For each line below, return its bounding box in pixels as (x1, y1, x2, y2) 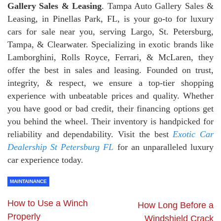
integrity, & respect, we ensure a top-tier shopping (7, 78, 214, 88)
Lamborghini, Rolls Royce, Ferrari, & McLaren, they (7, 52, 214, 63)
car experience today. (7, 155, 83, 165)
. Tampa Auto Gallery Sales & (102, 1, 214, 11)
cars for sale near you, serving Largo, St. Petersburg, (7, 27, 214, 37)
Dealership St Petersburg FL (7, 142, 114, 152)
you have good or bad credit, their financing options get (7, 104, 214, 114)
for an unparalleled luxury (113, 142, 214, 152)
